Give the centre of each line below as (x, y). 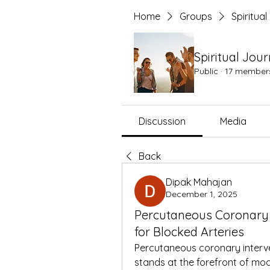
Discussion (162, 121)
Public (206, 71)
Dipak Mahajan (199, 182)
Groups (196, 16)
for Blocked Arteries (189, 232)
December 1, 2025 (202, 194)
